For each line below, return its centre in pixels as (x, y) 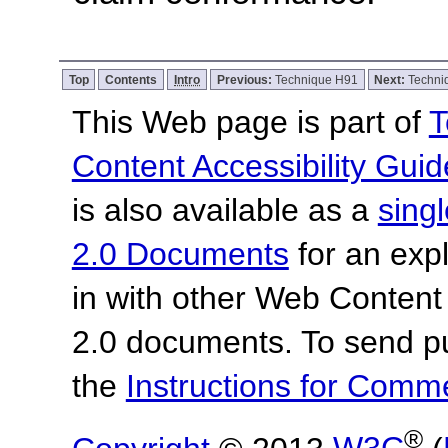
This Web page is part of (250, 121)
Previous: (245, 79)
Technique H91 (316, 79)
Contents (131, 79)
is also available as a (224, 209)
